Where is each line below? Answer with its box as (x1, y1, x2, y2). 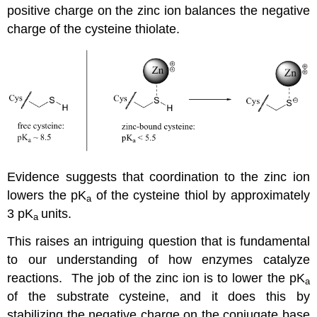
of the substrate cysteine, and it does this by (7, 289, 310, 304)
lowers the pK (7, 188, 87, 202)
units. (41, 206, 72, 221)
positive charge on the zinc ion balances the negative (7, 3, 310, 18)
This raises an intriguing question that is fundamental (7, 234, 310, 248)
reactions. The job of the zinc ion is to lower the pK (7, 270, 305, 285)
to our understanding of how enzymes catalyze (7, 252, 310, 267)
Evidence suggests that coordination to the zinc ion (7, 169, 310, 184)
